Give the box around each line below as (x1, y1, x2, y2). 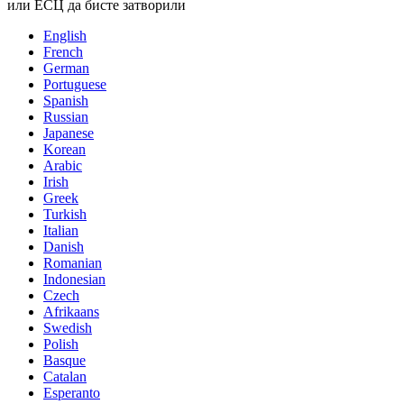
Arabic (43, 157, 82, 173)
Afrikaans (43, 303, 99, 319)
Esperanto (43, 384, 100, 400)
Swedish (43, 319, 92, 335)
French (43, 43, 83, 60)
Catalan (43, 368, 87, 384)
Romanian (43, 254, 102, 271)
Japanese (43, 124, 94, 141)
